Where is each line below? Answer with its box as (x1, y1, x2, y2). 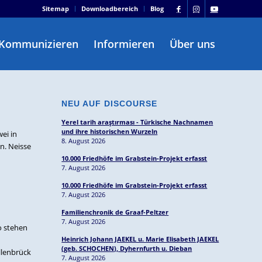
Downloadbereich (81, 4, 138, 13)
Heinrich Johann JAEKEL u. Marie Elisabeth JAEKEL (61, 235, 219, 243)
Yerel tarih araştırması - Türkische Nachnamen (61, 118, 213, 126)
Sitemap (42, 4, 69, 13)
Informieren (94, 37, 154, 51)
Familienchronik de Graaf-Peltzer (61, 208, 169, 216)
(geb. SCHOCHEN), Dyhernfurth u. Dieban (61, 244, 192, 253)
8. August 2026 (61, 136, 106, 145)
